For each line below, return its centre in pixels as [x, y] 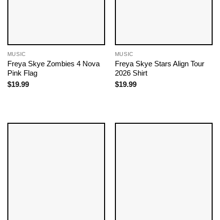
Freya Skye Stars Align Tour [159, 63]
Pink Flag [22, 73]
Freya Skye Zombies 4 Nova [53, 63]
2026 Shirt [131, 73]
